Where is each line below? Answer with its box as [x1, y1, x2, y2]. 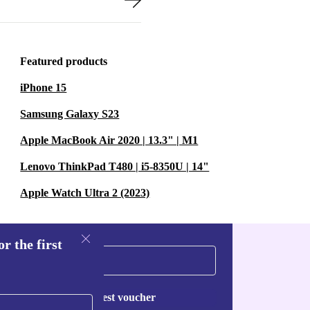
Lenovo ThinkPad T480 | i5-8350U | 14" [20, 161, 210, 172]
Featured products [20, 55, 108, 67]
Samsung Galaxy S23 [20, 108, 120, 120]
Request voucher [76, 291, 156, 303]
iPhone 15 [20, 82, 67, 93]
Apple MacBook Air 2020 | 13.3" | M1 [20, 134, 199, 146]
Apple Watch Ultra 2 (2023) [20, 187, 150, 199]
